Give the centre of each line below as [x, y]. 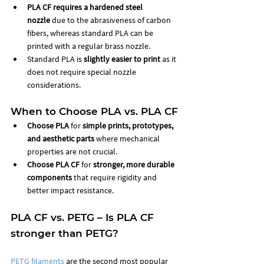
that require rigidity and [115, 177]
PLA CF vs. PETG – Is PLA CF [84, 217]
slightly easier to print [122, 59]
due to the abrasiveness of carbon [111, 20]
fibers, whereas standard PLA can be [91, 33]
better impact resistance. [70, 190]
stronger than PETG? [65, 233]
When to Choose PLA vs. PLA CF [94, 111]
